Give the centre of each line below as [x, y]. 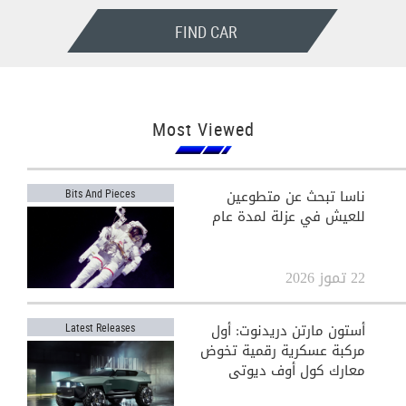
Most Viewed [203, 129]
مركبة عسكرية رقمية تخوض [282, 351]
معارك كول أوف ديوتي [296, 371]
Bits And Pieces [101, 193]
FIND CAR [207, 32]
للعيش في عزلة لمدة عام [288, 217]
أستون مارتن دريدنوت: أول [288, 331]
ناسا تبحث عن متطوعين [295, 197]
